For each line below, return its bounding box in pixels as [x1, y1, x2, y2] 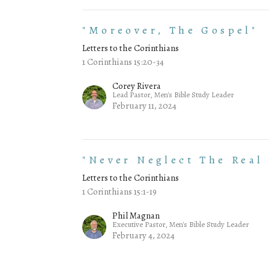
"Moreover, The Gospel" [82, 23, 258, 38]
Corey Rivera [112, 80, 162, 92]
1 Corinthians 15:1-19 [82, 186, 157, 198]
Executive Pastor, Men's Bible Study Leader [112, 219, 250, 230]
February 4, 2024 [112, 229, 175, 242]
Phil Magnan [112, 210, 160, 222]
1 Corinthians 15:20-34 [82, 56, 165, 68]
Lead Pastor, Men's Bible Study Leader [112, 89, 235, 100]
